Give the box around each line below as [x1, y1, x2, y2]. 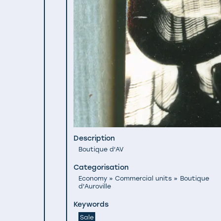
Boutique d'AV [78, 145, 124, 153]
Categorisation [74, 162, 129, 172]
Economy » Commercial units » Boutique [78, 175, 209, 183]
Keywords [74, 200, 109, 209]
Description [74, 133, 115, 143]
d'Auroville [78, 183, 111, 190]
